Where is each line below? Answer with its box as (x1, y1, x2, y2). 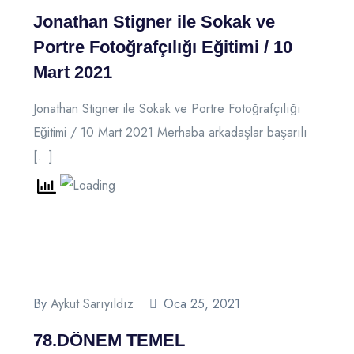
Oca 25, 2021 (164, 294, 240, 313)
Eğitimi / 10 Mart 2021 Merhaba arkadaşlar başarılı (33, 123, 307, 142)
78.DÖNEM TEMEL (33, 330, 185, 350)
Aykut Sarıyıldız (51, 294, 134, 313)
